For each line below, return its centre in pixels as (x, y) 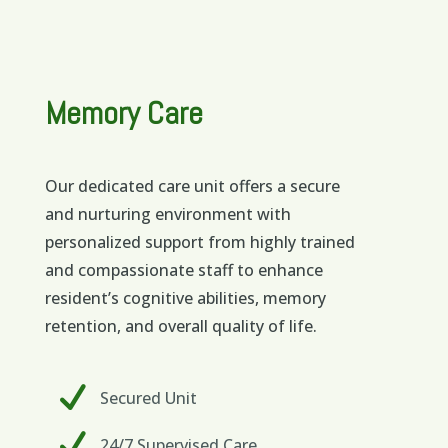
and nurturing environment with (167, 214)
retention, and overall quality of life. (180, 326)
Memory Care (123, 113)
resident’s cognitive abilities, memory (185, 298)
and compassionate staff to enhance (183, 270)
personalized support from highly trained (199, 242)
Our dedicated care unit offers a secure (192, 186)
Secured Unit (148, 398)
